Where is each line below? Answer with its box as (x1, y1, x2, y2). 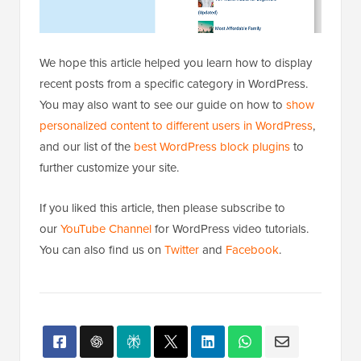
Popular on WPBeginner (39, 288, 201, 310)
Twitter (164, 117, 199, 135)
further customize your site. (39, 35, 179, 53)
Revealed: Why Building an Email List (117, 335, 322, 354)
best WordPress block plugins (134, 14, 290, 32)
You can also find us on (39, 117, 164, 135)
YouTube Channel (60, 96, 151, 114)
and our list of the (39, 14, 134, 32)
